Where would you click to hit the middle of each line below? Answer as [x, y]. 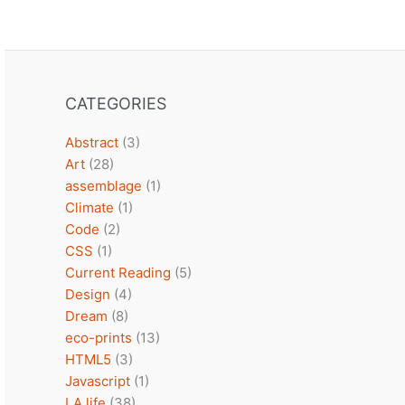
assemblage [104, 186]
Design [88, 294]
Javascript [98, 381]
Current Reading [118, 273]
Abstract [92, 142]
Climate [89, 207]
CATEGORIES [116, 104]
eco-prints [99, 338]
